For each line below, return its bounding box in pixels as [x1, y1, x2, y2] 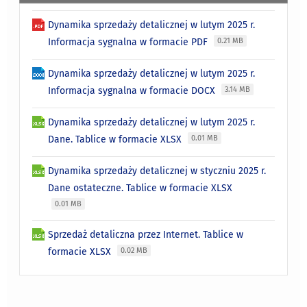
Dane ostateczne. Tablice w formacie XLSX [48, 182, 233, 195]
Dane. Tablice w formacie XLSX [48, 134, 185, 146]
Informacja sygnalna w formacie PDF [48, 36, 211, 49]
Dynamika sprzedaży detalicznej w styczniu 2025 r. [48, 165, 267, 177]
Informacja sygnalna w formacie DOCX [48, 85, 219, 97]
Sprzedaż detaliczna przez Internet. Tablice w [48, 229, 244, 241]
